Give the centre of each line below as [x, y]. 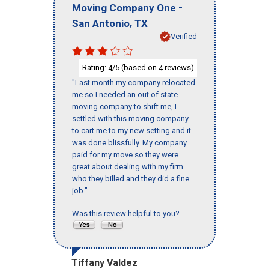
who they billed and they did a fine [131, 179]
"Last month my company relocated [134, 83]
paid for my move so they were [125, 155]
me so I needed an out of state [125, 95]
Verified [184, 36]
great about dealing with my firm [128, 167]
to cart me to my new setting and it [131, 131]
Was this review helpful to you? [128, 214]
